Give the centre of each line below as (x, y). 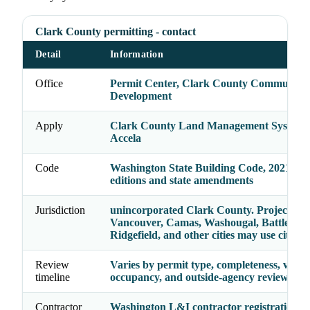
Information (137, 55)
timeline (53, 277)
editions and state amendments (182, 181)
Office (49, 84)
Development (141, 96)
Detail (48, 55)
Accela (126, 138)
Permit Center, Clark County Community (208, 84)
